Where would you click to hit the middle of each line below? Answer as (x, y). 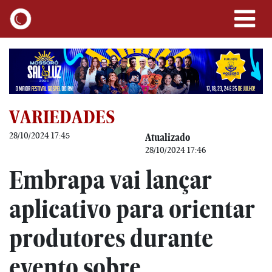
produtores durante (111, 238)
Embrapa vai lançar (110, 180)
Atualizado (168, 137)
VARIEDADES (62, 117)
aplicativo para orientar (132, 209)
